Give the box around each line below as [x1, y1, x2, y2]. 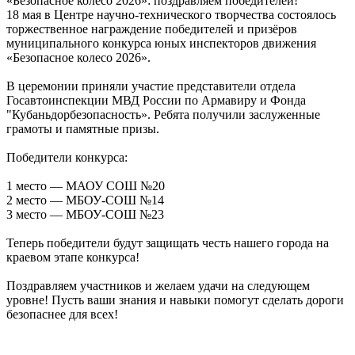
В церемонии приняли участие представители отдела [6, 78, 296, 93]
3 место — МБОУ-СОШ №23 [6, 207, 164, 221]
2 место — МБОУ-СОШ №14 [6, 193, 164, 207]
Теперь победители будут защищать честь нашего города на [6, 235, 329, 250]
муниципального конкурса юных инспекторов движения [6, 36, 316, 50]
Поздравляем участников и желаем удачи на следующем [6, 278, 310, 292]
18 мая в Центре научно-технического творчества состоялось [6, 7, 336, 21]
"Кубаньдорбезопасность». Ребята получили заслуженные [6, 107, 320, 121]
